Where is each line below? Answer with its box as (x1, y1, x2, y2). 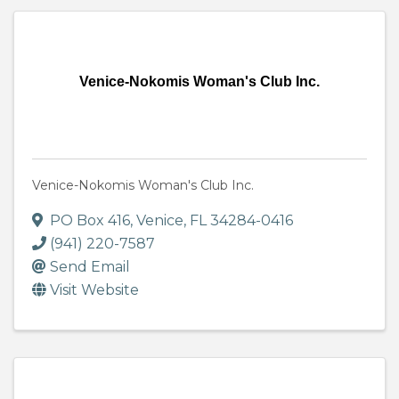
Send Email (50, 258, 130, 276)
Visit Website (50, 281, 139, 299)
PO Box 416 (50, 212, 130, 230)
